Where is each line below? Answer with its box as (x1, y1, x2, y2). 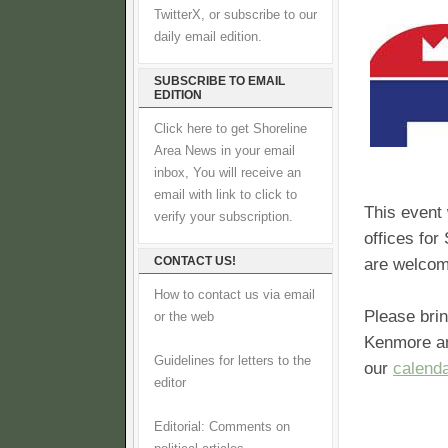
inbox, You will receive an (154, 166, 301, 180)
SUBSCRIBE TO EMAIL (154, 74, 285, 88)
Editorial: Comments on (154, 420, 290, 434)
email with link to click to (154, 188, 297, 202)
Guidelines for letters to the (154, 354, 311, 368)
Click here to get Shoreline (154, 122, 307, 136)
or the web (154, 310, 214, 324)
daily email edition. (154, 30, 262, 44)
